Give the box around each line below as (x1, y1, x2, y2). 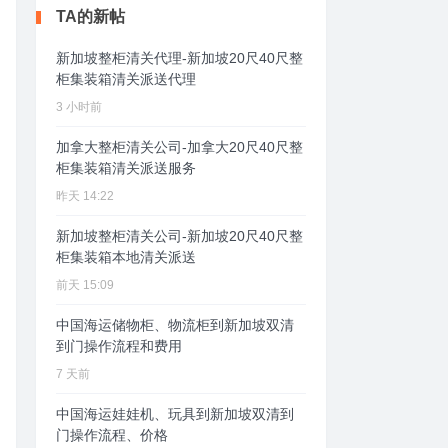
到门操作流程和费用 (56, 337, 182, 354)
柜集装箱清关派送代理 (56, 70, 196, 87)
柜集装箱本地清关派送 (56, 248, 196, 265)
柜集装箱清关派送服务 (56, 159, 196, 176)
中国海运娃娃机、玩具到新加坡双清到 (56, 405, 294, 422)
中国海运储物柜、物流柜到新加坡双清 (56, 316, 294, 333)
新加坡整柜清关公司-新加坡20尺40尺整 (56, 227, 303, 244)
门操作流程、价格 (56, 426, 168, 443)
